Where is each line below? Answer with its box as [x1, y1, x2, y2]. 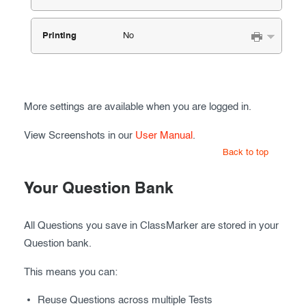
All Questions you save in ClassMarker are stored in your [24, 221, 279, 231]
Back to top [223, 148, 268, 157]
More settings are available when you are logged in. [24, 102, 251, 112]
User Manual [135, 130, 193, 141]
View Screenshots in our [24, 130, 135, 141]
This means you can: [24, 267, 117, 277]
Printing [42, 31, 76, 40]
